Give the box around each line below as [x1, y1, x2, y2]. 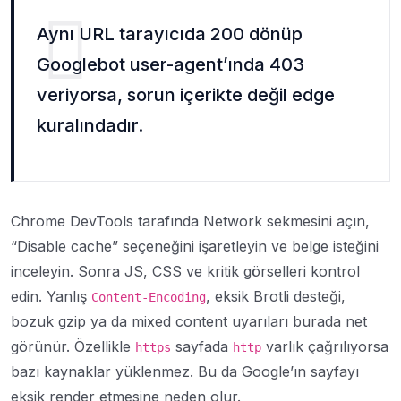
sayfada [171, 337, 233, 355]
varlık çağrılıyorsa [261, 337, 388, 355]
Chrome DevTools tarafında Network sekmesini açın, [11, 212, 370, 230]
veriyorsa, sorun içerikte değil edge [37, 84, 335, 106]
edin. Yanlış [11, 287, 91, 305]
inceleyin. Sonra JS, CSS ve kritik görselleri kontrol [11, 262, 360, 280]
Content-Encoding [91, 290, 206, 304]
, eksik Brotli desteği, [206, 287, 346, 305]
